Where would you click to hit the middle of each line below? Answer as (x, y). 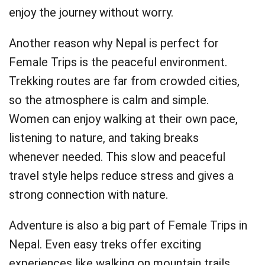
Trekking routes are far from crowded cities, (124, 81)
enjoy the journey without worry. (91, 12)
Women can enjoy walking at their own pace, (123, 119)
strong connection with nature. (88, 195)
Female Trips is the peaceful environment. (118, 62)
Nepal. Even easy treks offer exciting (105, 244)
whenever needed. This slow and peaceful (117, 157)
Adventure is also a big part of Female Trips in (128, 225)
